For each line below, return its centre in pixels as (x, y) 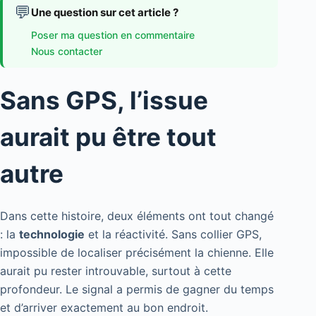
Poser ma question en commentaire (113, 35)
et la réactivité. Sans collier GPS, (173, 234)
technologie (52, 234)
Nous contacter (67, 51)
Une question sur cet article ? (105, 13)
